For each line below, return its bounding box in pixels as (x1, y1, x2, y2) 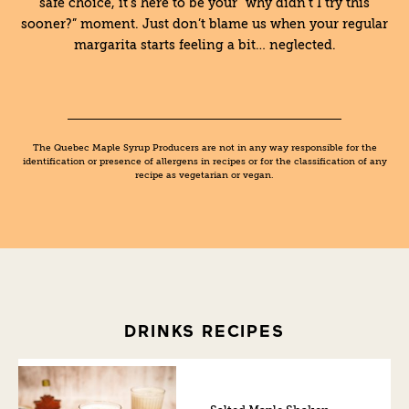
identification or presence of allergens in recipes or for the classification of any (22, 157, 387, 166)
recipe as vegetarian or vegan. (135, 171, 274, 180)
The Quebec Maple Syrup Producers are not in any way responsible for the (32, 143, 377, 152)
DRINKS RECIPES (124, 320, 285, 341)
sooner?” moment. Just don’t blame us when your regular (21, 17, 388, 31)
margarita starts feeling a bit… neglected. (73, 38, 336, 52)
